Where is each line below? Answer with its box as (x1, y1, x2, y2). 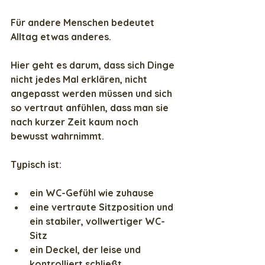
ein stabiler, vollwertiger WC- (30, 215, 165, 228)
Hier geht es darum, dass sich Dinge (11, 59, 177, 72)
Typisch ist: (11, 159, 62, 171)
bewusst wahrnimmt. (11, 130, 104, 143)
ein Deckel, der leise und (30, 244, 143, 256)
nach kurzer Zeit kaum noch (11, 116, 141, 128)
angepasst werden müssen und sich (11, 88, 174, 100)
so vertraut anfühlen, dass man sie (11, 102, 171, 114)
